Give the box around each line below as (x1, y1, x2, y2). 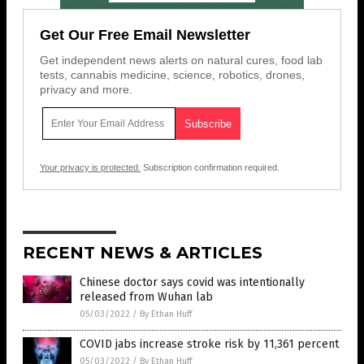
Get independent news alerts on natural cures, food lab (40, 54, 323, 67)
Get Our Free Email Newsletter (40, 27, 250, 44)
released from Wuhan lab (80, 290, 213, 305)
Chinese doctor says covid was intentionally (80, 275, 305, 290)
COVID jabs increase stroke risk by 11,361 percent (80, 337, 339, 352)
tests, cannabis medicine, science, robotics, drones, (40, 68, 305, 82)
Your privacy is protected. (40, 162, 141, 173)
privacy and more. (40, 83, 132, 97)
